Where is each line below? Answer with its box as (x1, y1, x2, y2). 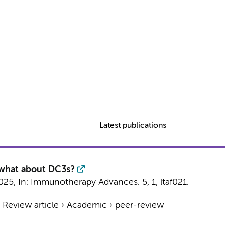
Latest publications (99, 122, 167, 130)
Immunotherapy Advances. (30, 178, 140, 187)
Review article (2, 201, 59, 210)
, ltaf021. (155, 178, 189, 187)
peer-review (115, 201, 164, 210)
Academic (66, 201, 107, 210)
